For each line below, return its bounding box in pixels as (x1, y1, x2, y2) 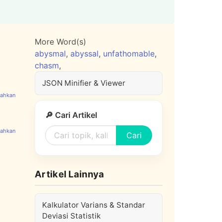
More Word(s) (35, 37, 86, 47)
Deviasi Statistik (42, 211, 101, 221)
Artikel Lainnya (35, 168, 105, 179)
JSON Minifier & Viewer (42, 78, 125, 88)
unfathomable (103, 49, 155, 58)
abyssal (70, 49, 99, 58)
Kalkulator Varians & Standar (42, 200, 145, 210)
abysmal (35, 49, 66, 58)
